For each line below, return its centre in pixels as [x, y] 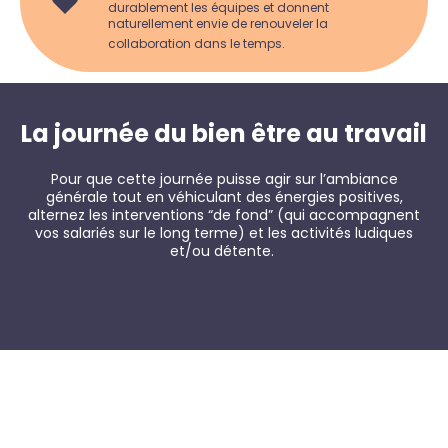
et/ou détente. [224, 251]
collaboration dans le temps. [196, 44]
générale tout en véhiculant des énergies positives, [224, 197]
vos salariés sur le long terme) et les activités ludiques [224, 233]
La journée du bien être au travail [224, 134]
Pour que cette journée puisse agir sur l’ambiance [224, 179]
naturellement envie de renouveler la [217, 24]
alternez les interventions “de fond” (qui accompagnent [224, 215]
